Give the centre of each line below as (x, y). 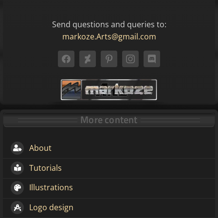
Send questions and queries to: (109, 24)
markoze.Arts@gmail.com (109, 36)
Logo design (52, 208)
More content (109, 119)
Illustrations (51, 188)
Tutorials (46, 168)
